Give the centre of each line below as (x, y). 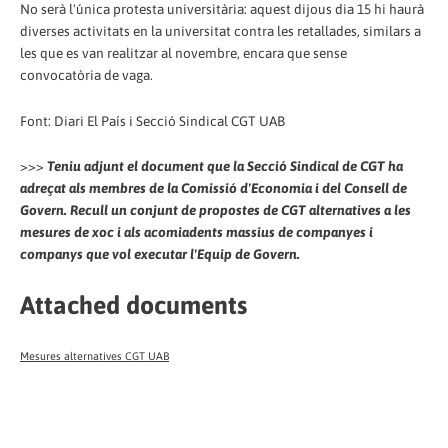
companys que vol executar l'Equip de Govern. (160, 254)
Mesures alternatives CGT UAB (94, 356)
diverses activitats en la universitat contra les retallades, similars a (220, 30)
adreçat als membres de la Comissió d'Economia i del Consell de (213, 188)
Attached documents (133, 305)
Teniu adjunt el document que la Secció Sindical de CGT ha (225, 166)
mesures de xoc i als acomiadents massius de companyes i (196, 232)
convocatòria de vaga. (86, 74)
